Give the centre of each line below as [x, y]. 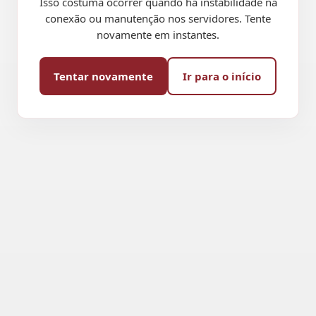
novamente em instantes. [158, 35]
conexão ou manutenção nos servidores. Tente [158, 18]
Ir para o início [222, 76]
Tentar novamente [103, 76]
